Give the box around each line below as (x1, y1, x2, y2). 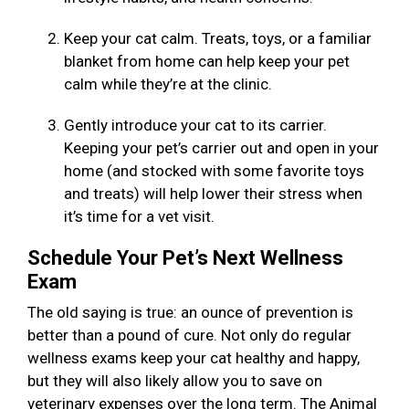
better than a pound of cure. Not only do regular (27, 326, 351, 345)
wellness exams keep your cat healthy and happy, (27, 349, 360, 368)
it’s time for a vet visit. (64, 207, 222, 226)
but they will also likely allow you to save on (27, 372, 322, 391)
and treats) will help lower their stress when (64, 184, 362, 204)
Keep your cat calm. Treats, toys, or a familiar (64, 29, 372, 48)
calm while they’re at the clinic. (64, 75, 279, 94)
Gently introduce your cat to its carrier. (64, 116, 327, 135)
